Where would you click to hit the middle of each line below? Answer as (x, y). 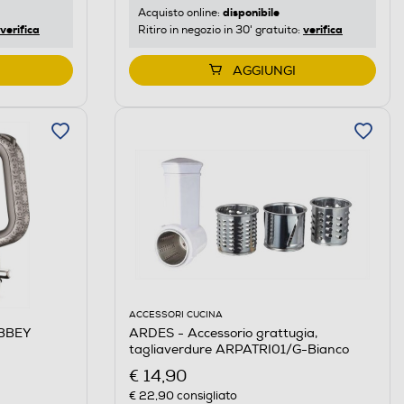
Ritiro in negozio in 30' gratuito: (220, 30)
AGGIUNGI (264, 70)
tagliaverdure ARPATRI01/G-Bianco (239, 349)
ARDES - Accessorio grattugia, (223, 333)
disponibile (251, 12)
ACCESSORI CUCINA (175, 314)
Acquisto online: (180, 13)
